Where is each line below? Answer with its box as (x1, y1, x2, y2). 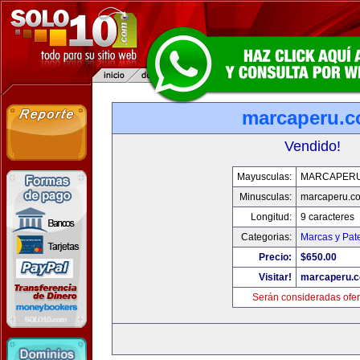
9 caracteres (301, 211, 354, 223)
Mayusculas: (237, 171, 292, 182)
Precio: (259, 252, 292, 263)
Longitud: (251, 211, 292, 223)
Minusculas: (239, 191, 292, 202)
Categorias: (241, 231, 292, 243)
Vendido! (284, 138, 341, 154)
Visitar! (259, 272, 292, 283)
